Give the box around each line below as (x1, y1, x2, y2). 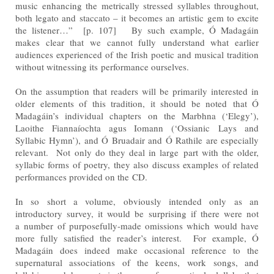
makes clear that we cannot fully (15, 35, 163, 48)
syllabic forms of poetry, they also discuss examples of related (15, 158, 259, 171)
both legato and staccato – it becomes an (15, 11, 179, 24)
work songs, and (187, 256, 259, 268)
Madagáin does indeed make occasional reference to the (15, 243, 259, 256)
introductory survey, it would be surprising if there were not (15, 207, 259, 220)
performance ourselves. (101, 60, 189, 73)
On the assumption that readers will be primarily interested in (15, 84, 259, 97)
